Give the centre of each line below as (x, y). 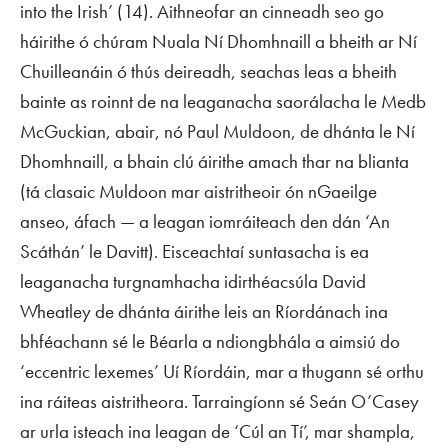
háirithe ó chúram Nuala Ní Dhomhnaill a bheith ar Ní (218, 42)
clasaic (69, 192)
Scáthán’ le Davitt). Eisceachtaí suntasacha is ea (194, 252)
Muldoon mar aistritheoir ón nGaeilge (236, 192)
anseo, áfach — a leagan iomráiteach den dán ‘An (205, 222)
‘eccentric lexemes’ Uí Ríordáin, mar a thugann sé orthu (222, 372)
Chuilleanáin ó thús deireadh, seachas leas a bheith (208, 72)
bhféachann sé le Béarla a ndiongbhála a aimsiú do (210, 342)
